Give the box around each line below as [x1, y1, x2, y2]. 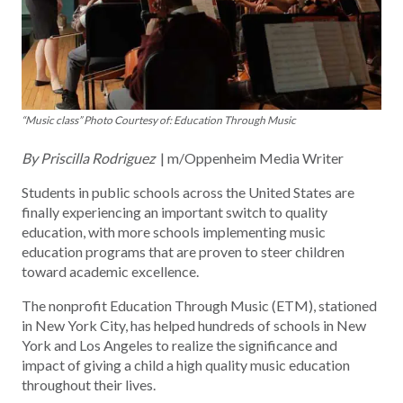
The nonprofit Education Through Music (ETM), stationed [22, 296, 377, 314]
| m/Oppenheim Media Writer [155, 148, 344, 166]
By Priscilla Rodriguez [22, 148, 155, 166]
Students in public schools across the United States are [22, 183, 354, 201]
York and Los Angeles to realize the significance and [22, 336, 337, 354]
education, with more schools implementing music [22, 222, 326, 240]
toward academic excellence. [22, 262, 199, 280]
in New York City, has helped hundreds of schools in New [22, 316, 366, 334]
